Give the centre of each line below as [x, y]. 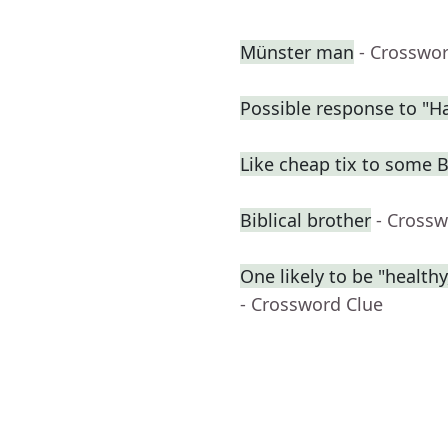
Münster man [297, 52]
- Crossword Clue [311, 304]
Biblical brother [305, 220]
